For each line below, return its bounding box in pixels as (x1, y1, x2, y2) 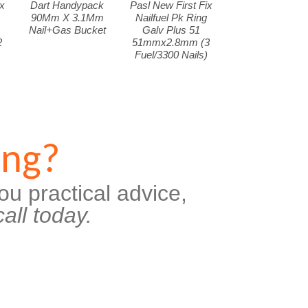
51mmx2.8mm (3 (132, 36, 210, 48)
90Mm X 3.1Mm (30, 11, 104, 23)
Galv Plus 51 (142, 23, 200, 36)
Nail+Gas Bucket (28, 23, 106, 36)
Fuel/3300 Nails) (134, 48, 208, 60)
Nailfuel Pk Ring (135, 11, 207, 23)
